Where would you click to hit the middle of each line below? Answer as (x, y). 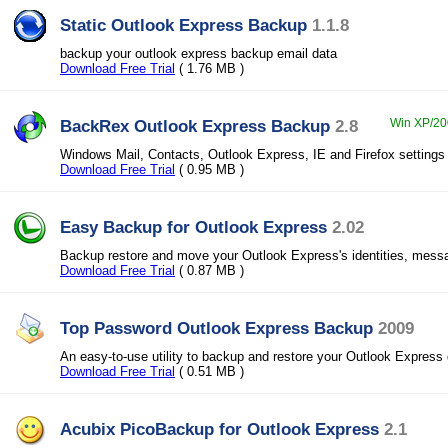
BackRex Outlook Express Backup (195, 126)
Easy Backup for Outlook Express (193, 227)
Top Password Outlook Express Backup (216, 328)
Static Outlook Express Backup (183, 25)
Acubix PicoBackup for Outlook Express (219, 429)
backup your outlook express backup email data (198, 53)
